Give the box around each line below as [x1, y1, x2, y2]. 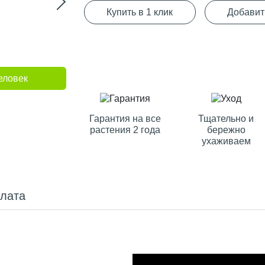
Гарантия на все [89, 114, 161, 124]
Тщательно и [198, 114, 254, 124]
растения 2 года [90, 125, 161, 135]
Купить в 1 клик [106, 7, 173, 17]
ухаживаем [201, 136, 251, 146]
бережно [206, 125, 245, 135]
